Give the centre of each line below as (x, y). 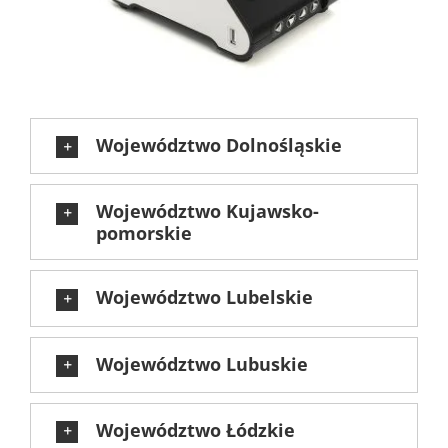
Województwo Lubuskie (202, 363)
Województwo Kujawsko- (207, 211)
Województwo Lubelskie (204, 297)
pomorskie (144, 233)
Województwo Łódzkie (195, 429)
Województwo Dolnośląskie (219, 145)
